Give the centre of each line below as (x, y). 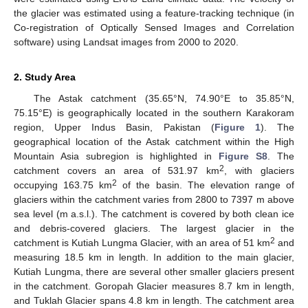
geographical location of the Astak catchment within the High (154, 141)
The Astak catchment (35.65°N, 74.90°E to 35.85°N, (164, 98)
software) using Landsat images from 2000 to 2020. (126, 42)
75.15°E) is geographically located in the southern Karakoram (154, 112)
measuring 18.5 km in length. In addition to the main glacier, (154, 257)
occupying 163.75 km (63, 185)
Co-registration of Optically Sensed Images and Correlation (154, 27)
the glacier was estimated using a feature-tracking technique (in (154, 13)
